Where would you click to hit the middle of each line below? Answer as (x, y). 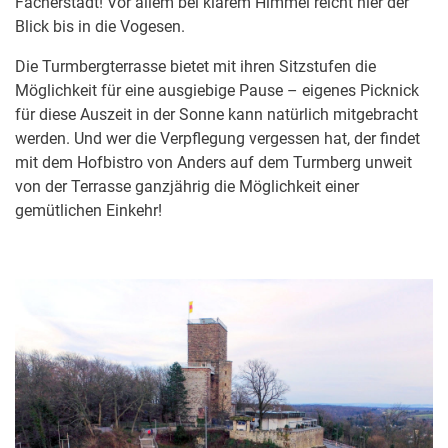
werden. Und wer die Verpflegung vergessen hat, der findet (217, 138)
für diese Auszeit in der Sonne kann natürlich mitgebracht (216, 114)
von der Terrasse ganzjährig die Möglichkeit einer (187, 186)
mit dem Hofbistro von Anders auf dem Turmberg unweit (213, 162)
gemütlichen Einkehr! (88, 210)
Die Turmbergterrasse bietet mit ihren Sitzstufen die (195, 66)
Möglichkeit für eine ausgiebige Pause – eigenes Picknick (217, 90)
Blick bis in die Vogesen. (100, 26)
